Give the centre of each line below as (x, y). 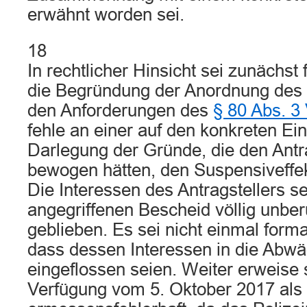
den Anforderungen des (120, 110)
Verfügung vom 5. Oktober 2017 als (165, 289)
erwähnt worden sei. (106, 14)
